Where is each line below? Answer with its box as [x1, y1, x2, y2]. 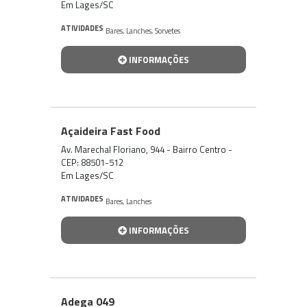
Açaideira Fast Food [61, 122, 160, 139]
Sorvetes [155, 25, 180, 36]
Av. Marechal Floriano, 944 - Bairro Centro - [61, 142, 232, 156]
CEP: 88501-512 [61, 155, 123, 169]
